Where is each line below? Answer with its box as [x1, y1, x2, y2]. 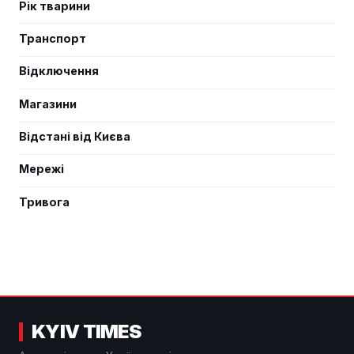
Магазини [19, 96, 77, 111]
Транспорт [19, 31, 86, 45]
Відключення [19, 64, 99, 78]
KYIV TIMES [32, 319, 141, 343]
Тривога [19, 194, 70, 209]
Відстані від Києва [19, 130, 130, 144]
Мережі [19, 162, 64, 176]
